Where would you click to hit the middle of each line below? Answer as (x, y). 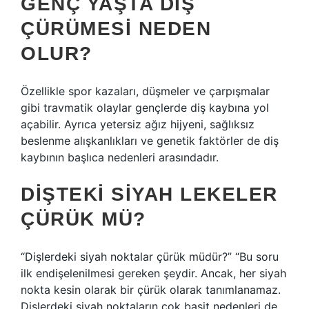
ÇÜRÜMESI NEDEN (116, 29)
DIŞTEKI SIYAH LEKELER (149, 194)
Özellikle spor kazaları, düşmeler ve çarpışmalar (145, 91)
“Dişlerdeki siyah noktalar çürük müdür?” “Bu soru (150, 257)
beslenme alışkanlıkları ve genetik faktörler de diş (150, 141)
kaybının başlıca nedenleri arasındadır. (120, 157)
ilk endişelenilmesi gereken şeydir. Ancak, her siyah (153, 273)
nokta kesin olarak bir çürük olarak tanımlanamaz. (151, 290)
